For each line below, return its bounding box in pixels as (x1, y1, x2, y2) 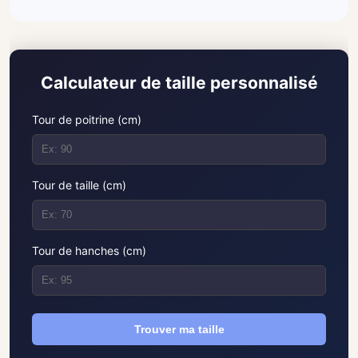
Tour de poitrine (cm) (32, 112, 141, 126)
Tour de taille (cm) (32, 177, 126, 192)
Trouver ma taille (133, 322, 225, 336)
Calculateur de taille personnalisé (40, 72, 318, 93)
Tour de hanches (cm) (32, 243, 146, 257)
